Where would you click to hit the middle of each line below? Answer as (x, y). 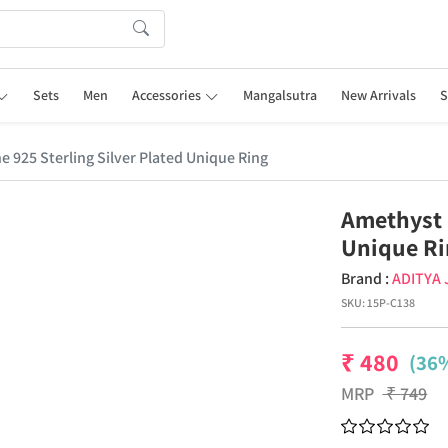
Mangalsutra (279, 95)
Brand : (367, 278)
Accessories (167, 95)
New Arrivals (378, 95)
